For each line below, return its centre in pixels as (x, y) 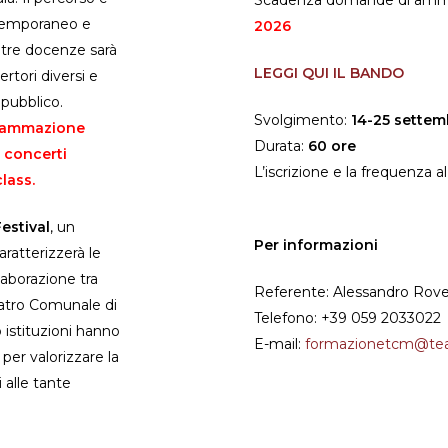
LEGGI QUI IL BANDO (329, 73)
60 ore (332, 146)
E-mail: (279, 344)
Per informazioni (316, 245)
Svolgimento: (302, 120)
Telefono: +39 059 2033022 (347, 318)
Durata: (281, 146)
